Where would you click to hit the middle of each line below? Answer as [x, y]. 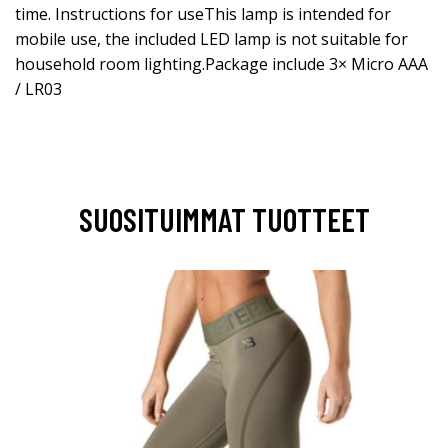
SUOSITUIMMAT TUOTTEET [224, 219]
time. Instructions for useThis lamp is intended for [203, 14]
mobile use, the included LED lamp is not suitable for [211, 39]
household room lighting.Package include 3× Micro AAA [221, 64]
